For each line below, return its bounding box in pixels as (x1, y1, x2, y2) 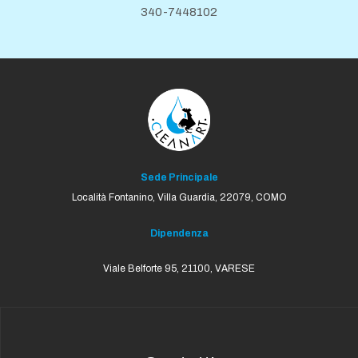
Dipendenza (149, 227, 209, 239)
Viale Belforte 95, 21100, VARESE (103, 263, 255, 275)
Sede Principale (140, 172, 218, 184)
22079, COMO (219, 192, 287, 204)
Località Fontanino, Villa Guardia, (71, 192, 220, 204)
